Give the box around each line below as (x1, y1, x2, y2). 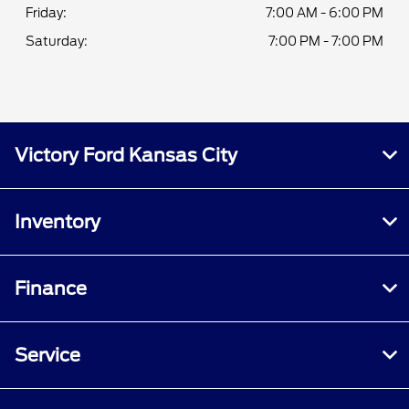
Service (15, 344, 80, 367)
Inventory (15, 211, 100, 234)
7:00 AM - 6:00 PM (265, 5, 383, 21)
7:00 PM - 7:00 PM (267, 34, 383, 49)
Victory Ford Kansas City (15, 144, 237, 167)
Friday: (26, 5, 68, 21)
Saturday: (26, 34, 89, 49)
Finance (15, 278, 87, 300)
